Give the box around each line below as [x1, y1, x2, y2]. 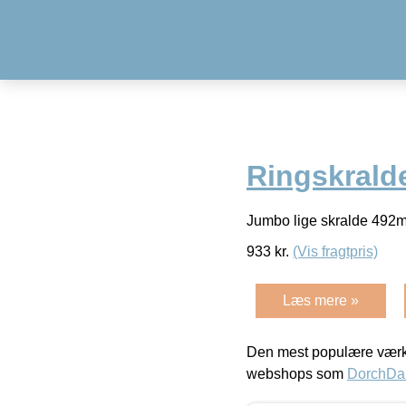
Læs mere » [283, 292, 359, 308]
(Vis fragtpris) [293, 243, 378, 259]
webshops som [246, 365, 347, 382]
